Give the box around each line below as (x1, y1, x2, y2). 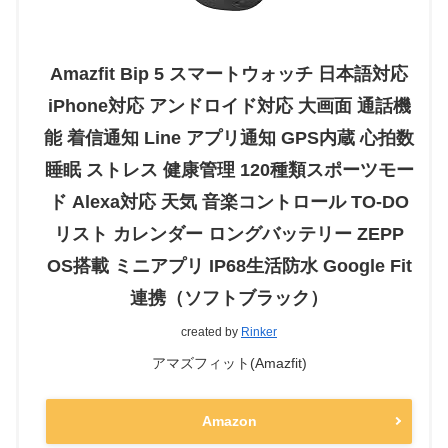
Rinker (241, 324, 277, 339)
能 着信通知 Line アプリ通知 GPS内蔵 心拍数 (44, 127, 414, 148)
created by (181, 324, 241, 339)
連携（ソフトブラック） (130, 287, 328, 308)
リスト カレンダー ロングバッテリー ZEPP (54, 223, 404, 244)
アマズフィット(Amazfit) (151, 354, 307, 371)
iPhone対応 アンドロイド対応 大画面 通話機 (47, 95, 411, 116)
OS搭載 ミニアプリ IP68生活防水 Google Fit (46, 255, 412, 276)
